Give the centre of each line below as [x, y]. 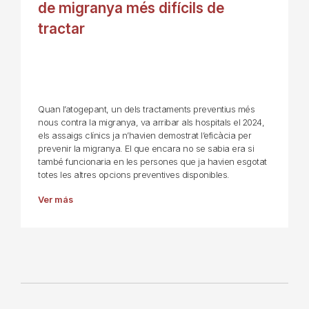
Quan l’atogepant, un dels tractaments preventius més [146, 109]
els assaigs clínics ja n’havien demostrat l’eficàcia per [144, 135]
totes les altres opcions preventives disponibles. [134, 175]
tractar [61, 28]
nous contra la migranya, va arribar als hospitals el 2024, [151, 122]
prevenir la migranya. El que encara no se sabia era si [146, 148]
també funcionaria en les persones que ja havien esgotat [152, 161]
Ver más [56, 199]
